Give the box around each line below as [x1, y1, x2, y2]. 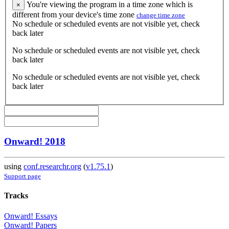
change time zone [136, 11, 185, 19]
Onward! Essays [4, 211, 57, 220]
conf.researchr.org [24, 162, 81, 171]
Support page [4, 172, 41, 180]
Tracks [4, 191, 28, 200]
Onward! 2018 [4, 136, 65, 147]
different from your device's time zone [12, 10, 136, 19]
